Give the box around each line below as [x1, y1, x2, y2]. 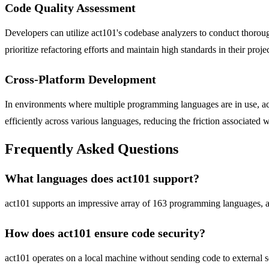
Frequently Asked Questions [5, 141, 178, 157]
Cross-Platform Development [5, 72, 156, 86]
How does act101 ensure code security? [5, 226, 205, 240]
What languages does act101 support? [5, 172, 199, 186]
